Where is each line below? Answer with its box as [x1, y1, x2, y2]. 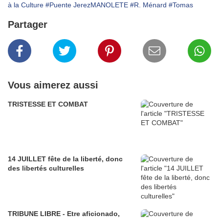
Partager [8, 19, 47, 30]
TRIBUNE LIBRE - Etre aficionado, [8, 209, 120, 218]
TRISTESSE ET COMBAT [8, 100, 88, 108]
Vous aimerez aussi [8, 79, 98, 90]
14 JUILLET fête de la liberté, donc [8, 154, 123, 163]
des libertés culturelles [8, 164, 84, 172]
